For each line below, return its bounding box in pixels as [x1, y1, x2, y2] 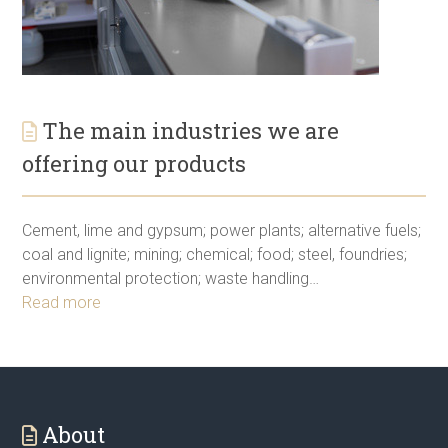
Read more [22, 292, 102, 312]
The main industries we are [42, 115, 340, 145]
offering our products [22, 148, 247, 178]
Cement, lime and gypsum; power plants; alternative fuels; [22, 220, 422, 240]
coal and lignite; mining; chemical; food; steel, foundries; [22, 244, 408, 264]
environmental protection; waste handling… [22, 268, 320, 288]
